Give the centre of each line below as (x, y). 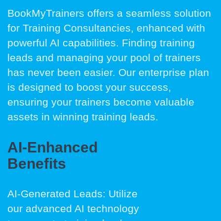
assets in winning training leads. (83, 117)
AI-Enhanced (53, 147)
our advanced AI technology (73, 208)
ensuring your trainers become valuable (101, 102)
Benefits (37, 164)
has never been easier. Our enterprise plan (108, 72)
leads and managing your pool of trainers (104, 57)
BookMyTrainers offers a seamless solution (109, 13)
